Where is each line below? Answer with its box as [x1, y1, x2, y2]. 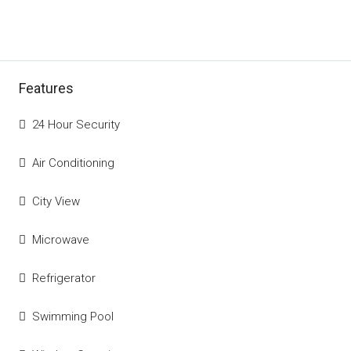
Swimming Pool [32, 309, 114, 324]
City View [32, 194, 80, 208]
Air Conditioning [32, 156, 114, 170]
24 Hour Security [32, 118, 120, 132]
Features [19, 80, 74, 96]
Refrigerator [32, 271, 96, 285]
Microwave [32, 233, 89, 247]
